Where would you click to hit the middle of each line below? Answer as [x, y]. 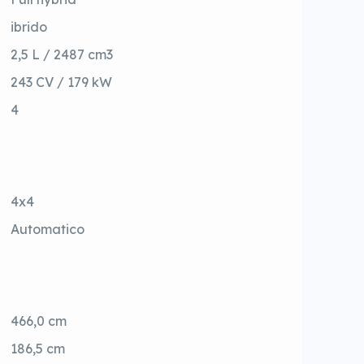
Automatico [48, 230]
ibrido [29, 27]
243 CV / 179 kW [62, 82]
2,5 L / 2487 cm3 [62, 55]
